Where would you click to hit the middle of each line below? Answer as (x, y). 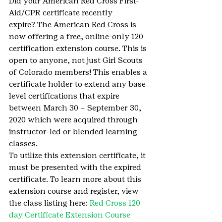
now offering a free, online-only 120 (77, 37)
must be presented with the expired (76, 167)
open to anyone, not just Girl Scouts (77, 60)
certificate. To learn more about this (76, 179)
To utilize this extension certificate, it (78, 156)
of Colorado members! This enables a (79, 72)
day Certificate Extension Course (70, 215)
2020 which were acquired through (74, 120)
